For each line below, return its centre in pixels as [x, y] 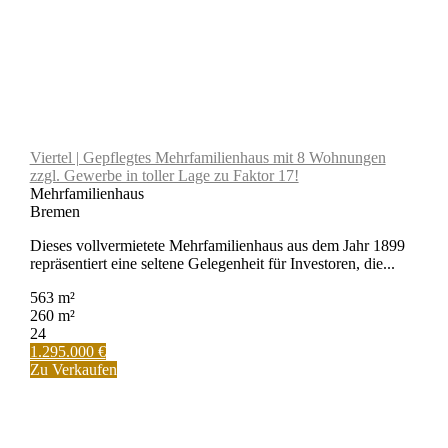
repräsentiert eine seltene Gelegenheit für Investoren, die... [212, 263]
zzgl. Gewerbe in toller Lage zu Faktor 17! [164, 175]
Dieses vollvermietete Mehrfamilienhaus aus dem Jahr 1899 [217, 245]
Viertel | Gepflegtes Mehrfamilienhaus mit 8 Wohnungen [207, 157]
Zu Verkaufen [73, 369]
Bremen [54, 211]
